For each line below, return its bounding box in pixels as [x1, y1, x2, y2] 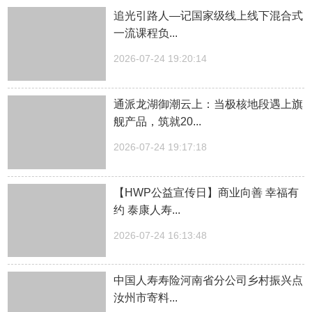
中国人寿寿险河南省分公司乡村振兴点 [114, 274, 304, 287]
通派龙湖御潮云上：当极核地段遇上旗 [114, 97, 304, 110]
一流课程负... [114, 27, 178, 40]
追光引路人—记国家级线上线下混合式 [114, 10, 304, 22]
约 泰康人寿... [114, 203, 181, 216]
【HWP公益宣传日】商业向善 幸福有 [114, 186, 299, 198]
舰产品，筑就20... [114, 115, 202, 127]
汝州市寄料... [114, 292, 178, 304]
